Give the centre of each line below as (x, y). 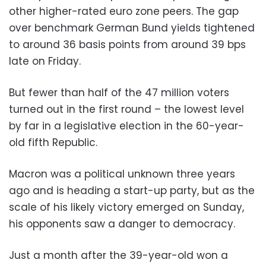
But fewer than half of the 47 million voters (119, 93)
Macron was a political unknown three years (122, 174)
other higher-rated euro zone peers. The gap (124, 12)
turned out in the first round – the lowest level (126, 110)
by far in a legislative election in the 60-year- (126, 126)
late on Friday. (45, 61)
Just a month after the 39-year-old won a (118, 256)
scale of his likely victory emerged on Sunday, (126, 208)
